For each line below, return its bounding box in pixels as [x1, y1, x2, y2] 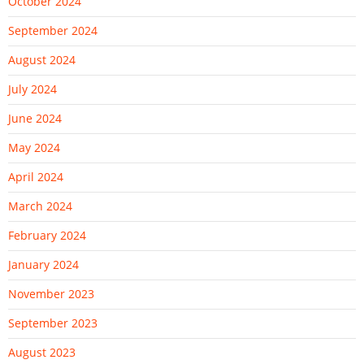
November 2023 [8, 285, 94, 301]
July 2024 [8, 80, 57, 97]
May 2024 [8, 139, 60, 155]
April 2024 [8, 168, 63, 184]
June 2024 [8, 110, 62, 126]
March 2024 [8, 197, 72, 214]
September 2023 [8, 314, 97, 331]
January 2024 [8, 256, 79, 272]
